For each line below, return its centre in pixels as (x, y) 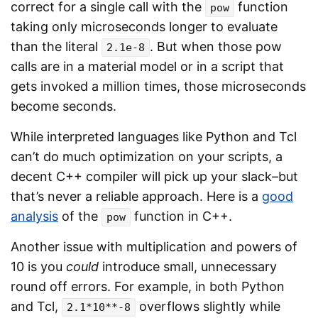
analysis (34, 216)
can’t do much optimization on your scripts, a (147, 156)
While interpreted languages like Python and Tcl (154, 136)
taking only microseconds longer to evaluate (144, 26)
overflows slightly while (208, 306)
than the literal (56, 46)
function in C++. (181, 216)
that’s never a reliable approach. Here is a (136, 196)
